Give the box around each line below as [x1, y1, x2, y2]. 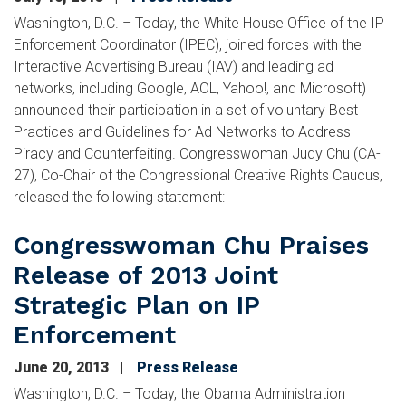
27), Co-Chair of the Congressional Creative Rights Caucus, [14, 167, 382, 184]
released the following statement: [14, 188, 225, 206]
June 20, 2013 [14, 359, 112, 376]
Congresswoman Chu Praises [14, 230, 369, 260]
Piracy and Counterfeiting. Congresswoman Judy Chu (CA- [14, 145, 381, 162]
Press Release [137, 359, 238, 376]
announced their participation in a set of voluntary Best [14, 101, 358, 119]
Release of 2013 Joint [14, 260, 278, 290]
